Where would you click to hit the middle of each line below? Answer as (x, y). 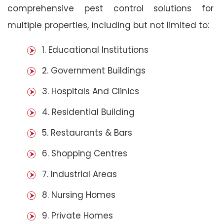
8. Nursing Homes (79, 195)
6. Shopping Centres (85, 153)
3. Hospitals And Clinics (91, 91)
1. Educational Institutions (95, 50)
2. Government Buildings (94, 70)
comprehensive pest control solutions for (110, 8)
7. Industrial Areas (79, 174)
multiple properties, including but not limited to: (108, 25)
